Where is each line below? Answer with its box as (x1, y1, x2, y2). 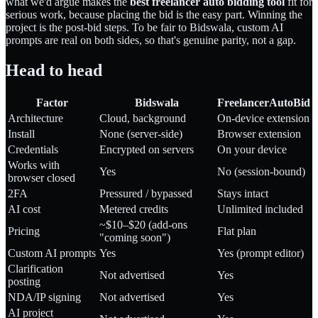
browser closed (8, 171, 75, 184)
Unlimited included (217, 202, 303, 215)
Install (8, 127, 35, 140)
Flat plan (217, 224, 256, 237)
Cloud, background (99, 111, 186, 124)
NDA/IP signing (8, 290, 81, 303)
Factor (36, 96, 68, 109)
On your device (217, 143, 287, 155)
